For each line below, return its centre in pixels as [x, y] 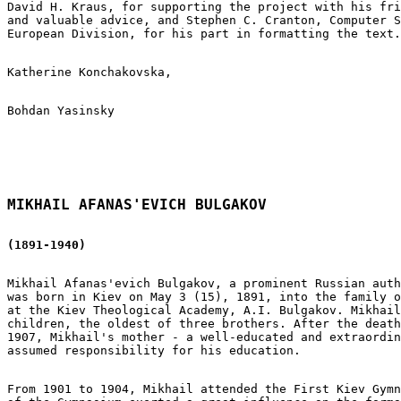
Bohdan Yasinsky [61, 110]
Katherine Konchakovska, [90, 72]
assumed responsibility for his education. [154, 350]
